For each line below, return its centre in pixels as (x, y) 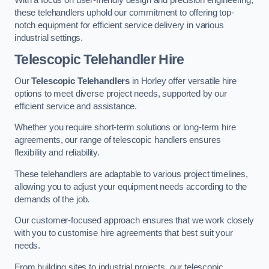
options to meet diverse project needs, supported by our (121, 93)
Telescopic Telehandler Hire (99, 60)
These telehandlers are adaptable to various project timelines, (131, 174)
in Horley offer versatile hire (183, 81)
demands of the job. (52, 199)
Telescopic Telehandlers (81, 81)
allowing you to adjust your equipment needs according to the (131, 186)
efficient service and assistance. (76, 106)
